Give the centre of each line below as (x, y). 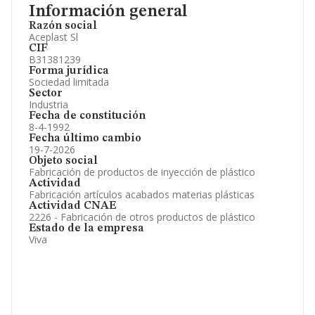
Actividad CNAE (72, 206)
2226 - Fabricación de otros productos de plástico (142, 217)
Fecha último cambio (85, 139)
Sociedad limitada (69, 82)
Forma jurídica (69, 71)
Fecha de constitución (87, 116)
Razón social (63, 26)
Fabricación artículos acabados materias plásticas (142, 194)
